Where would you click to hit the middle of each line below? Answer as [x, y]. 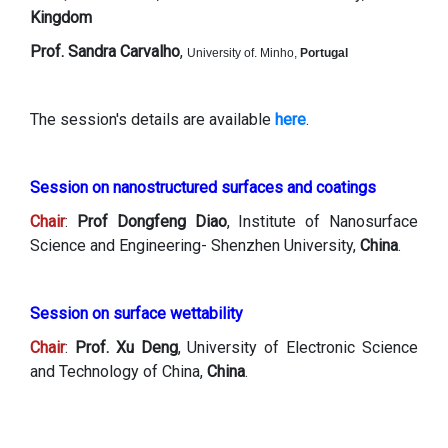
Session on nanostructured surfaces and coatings [203, 187]
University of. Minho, [243, 52]
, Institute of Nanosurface [322, 221]
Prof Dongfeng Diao [151, 221]
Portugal [324, 52]
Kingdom [61, 17]
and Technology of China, [118, 371]
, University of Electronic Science [298, 347]
